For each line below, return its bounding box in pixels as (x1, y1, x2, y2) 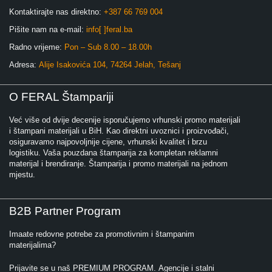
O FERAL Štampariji (9, 90, 114, 104)
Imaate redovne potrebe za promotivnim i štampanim (9, 229, 194, 239)
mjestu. (9, 170, 35, 180)
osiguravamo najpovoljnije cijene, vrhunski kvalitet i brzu (9, 137, 207, 147)
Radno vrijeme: (9, 42, 64, 52)
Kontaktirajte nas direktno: (9, 7, 104, 17)
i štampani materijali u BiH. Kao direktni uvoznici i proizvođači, (9, 126, 229, 136)
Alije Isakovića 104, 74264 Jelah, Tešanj (39, 60, 181, 70)
